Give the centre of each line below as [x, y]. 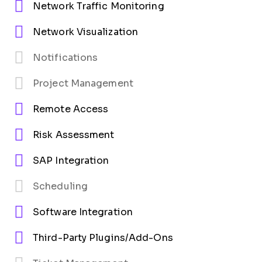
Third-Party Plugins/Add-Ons [103, 238]
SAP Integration [71, 161]
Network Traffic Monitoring [99, 6]
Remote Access [71, 109]
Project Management [83, 84]
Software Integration [83, 212]
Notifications [65, 58]
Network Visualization [86, 32]
